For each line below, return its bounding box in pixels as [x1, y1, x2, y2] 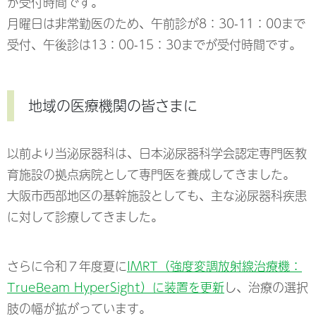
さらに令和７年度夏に [7, 257, 127, 276]
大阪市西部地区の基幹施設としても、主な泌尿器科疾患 [7, 186, 307, 205]
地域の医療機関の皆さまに [28, 95, 197, 117]
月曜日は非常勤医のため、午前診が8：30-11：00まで [7, 14, 305, 33]
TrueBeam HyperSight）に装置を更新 [7, 278, 224, 297]
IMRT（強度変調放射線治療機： [127, 257, 302, 276]
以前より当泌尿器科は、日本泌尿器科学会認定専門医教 [7, 144, 307, 163]
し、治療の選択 [224, 278, 308, 297]
